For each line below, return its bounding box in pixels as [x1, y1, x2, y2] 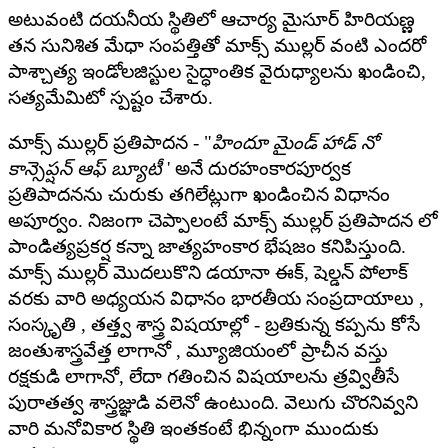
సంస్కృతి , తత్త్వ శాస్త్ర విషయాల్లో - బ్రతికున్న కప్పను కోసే [8, 313, 420, 335]
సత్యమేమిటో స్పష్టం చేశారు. [8, 86, 213, 108]
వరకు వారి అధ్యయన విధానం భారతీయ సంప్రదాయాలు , [8, 287, 424, 309]
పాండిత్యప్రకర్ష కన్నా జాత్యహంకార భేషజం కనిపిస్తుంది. [8, 235, 406, 257]
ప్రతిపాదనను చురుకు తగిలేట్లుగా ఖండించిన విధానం [8, 183, 390, 205]
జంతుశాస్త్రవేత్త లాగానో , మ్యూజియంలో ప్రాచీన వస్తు [8, 339, 388, 361]
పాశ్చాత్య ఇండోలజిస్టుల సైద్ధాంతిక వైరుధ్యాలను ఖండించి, [8, 60, 426, 82]
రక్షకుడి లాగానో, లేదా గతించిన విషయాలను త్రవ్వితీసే [8, 365, 399, 387]
